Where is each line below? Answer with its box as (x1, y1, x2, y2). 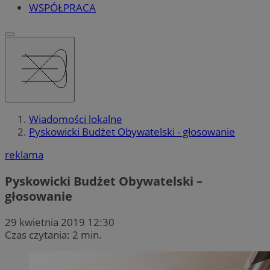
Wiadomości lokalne (29, 112, 122, 127)
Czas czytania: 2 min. (5, 227, 102, 242)
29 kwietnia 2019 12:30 (5, 215, 115, 229)
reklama (5, 148, 43, 162)
